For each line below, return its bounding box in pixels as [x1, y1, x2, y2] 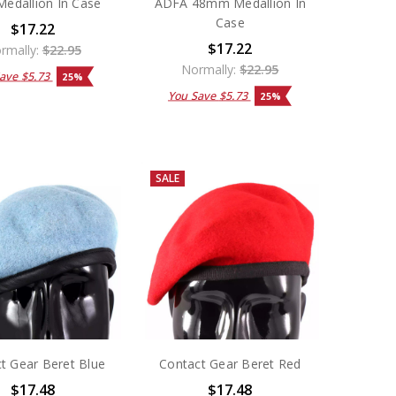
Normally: [181, 61, 240, 79]
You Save [167, 88, 219, 103]
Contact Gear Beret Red [159, 354, 301, 372]
